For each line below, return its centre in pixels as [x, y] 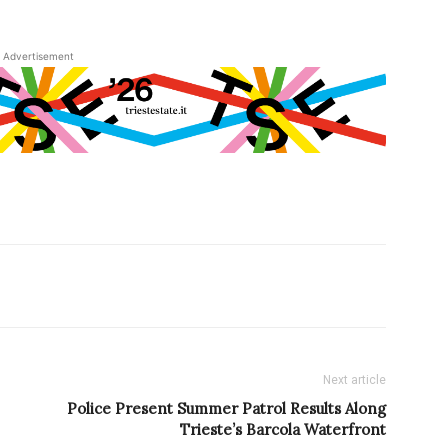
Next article [354, 380]
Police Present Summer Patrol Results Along [226, 409]
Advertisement [38, 56]
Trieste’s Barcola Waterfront [283, 430]
